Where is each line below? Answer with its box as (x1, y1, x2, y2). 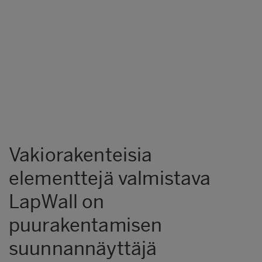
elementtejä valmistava (9, 167, 211, 189)
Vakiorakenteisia (9, 143, 153, 166)
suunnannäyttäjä (9, 237, 157, 260)
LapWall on (9, 190, 105, 213)
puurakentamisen (9, 213, 163, 236)
